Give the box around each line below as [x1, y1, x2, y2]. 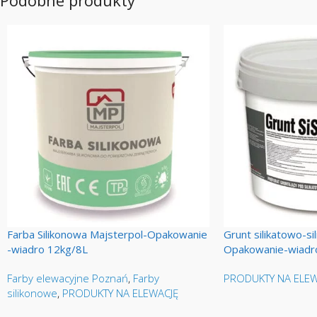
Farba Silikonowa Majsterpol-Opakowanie [7, 226, 207, 241]
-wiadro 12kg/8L [7, 241, 88, 256]
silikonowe [7, 285, 57, 300]
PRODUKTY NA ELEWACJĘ [62, 285, 178, 300]
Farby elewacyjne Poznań [7, 270, 128, 285]
